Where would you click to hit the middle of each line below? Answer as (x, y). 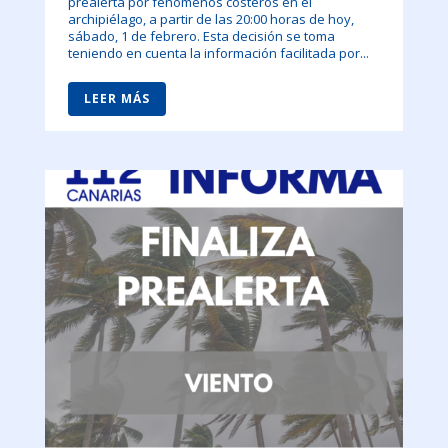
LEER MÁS (116, 99)
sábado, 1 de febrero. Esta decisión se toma (201, 36)
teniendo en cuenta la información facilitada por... (218, 53)
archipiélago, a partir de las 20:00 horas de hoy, (210, 19)
